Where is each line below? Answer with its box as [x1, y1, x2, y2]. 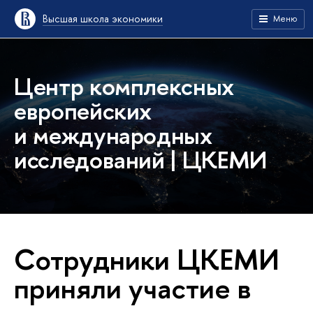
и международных [14, 119, 212, 152]
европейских [14, 94, 152, 127]
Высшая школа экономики [43, 12, 163, 25]
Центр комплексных [14, 70, 235, 103]
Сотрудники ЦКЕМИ [14, 240, 279, 279]
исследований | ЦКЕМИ [14, 143, 267, 176]
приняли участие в [14, 268, 252, 307]
